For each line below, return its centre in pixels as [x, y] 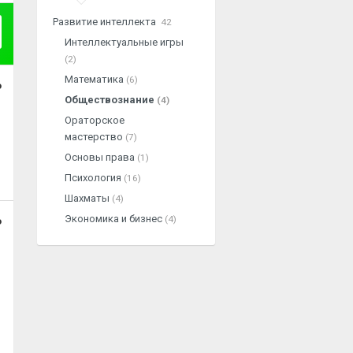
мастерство [95, 137]
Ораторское [95, 120]
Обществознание [111, 100]
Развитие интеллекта [106, 22]
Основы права [101, 157]
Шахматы [88, 198]
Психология [94, 178]
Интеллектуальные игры [124, 42]
